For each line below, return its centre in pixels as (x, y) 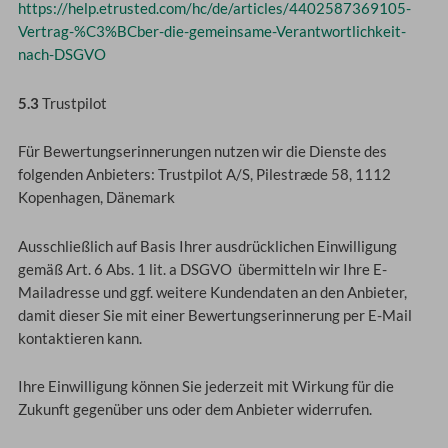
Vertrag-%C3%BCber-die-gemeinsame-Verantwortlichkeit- (211, 32)
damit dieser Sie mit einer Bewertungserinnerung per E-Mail (214, 315)
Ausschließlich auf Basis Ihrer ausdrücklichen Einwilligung (207, 246)
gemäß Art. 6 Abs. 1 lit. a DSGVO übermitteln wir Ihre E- (202, 269)
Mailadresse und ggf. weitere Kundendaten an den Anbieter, (212, 292)
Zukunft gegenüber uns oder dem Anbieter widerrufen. (194, 410)
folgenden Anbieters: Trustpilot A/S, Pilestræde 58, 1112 (204, 175)
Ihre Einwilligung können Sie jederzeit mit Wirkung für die (205, 387)
